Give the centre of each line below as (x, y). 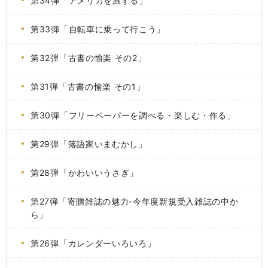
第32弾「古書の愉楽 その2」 (89, 58)
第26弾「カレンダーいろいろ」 (93, 243)
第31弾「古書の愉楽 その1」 (88, 86)
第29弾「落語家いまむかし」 (89, 144)
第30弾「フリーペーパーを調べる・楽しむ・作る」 (133, 115)
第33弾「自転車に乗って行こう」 (98, 29)
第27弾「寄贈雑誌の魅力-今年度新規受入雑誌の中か (135, 201)
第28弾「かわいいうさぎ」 (85, 173)
